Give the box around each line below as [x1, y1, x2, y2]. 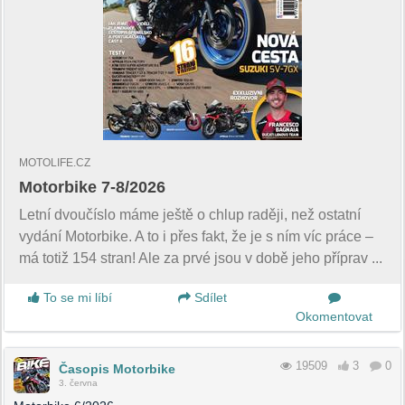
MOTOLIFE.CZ [19, 155, 90, 169]
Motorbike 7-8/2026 [19, 177, 165, 196]
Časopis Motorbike [59, 361, 175, 376]
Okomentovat [296, 308, 373, 324]
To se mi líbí [40, 289, 113, 305]
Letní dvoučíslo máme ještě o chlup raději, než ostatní [19, 206, 361, 222]
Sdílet [190, 289, 227, 305]
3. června [59, 377, 98, 388]
